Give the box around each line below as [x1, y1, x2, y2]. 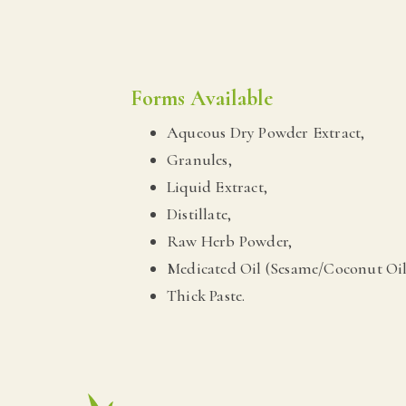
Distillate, [167, 203, 232, 224]
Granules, [167, 149, 232, 169]
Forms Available [130, 84, 273, 111]
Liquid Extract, [167, 176, 267, 197]
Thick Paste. [167, 285, 246, 305]
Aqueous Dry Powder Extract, [167, 121, 365, 142]
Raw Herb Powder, [167, 230, 293, 251]
